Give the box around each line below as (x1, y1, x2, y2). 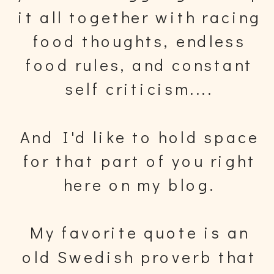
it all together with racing (18, 6, 261, 28)
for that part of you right (23, 149, 256, 171)
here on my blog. (63, 173, 216, 195)
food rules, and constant (26, 53, 253, 75)
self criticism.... (65, 77, 214, 99)
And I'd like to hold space (20, 125, 259, 147)
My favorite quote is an (29, 221, 250, 243)
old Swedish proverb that (22, 245, 257, 267)
